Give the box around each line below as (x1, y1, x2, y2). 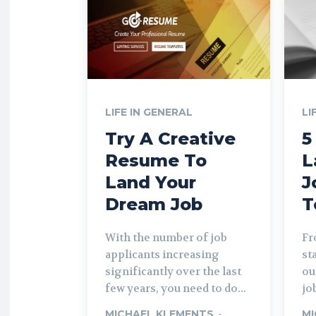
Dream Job (105, 193, 202, 214)
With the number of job (105, 230, 227, 245)
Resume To (105, 150, 207, 171)
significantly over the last (105, 264, 241, 279)
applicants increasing (105, 247, 219, 262)
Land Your (105, 171, 196, 193)
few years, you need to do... (105, 281, 246, 296)
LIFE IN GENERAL (105, 105, 193, 119)
